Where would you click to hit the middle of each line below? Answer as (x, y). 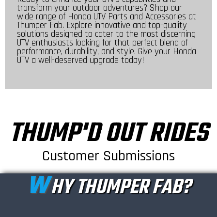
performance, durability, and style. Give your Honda (107, 52)
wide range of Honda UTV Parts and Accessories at (107, 17)
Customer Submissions (108, 156)
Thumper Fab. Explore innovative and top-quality (102, 26)
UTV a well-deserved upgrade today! (81, 61)
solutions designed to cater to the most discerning (106, 34)
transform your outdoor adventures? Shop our (100, 8)
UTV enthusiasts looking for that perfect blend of (102, 43)
